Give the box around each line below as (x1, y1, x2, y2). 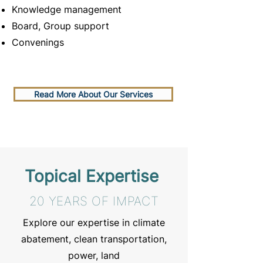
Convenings (12, 36, 64, 48)
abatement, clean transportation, (21, 233, 167, 245)
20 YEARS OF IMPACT (29, 194, 159, 208)
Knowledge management (12, 4, 122, 15)
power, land (68, 249, 120, 261)
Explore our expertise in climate (23, 217, 165, 228)
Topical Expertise (25, 166, 163, 186)
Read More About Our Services (34, 89, 153, 99)
